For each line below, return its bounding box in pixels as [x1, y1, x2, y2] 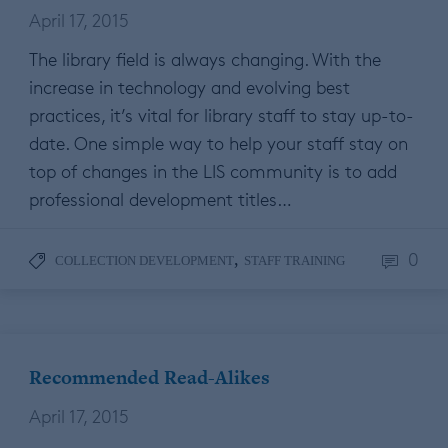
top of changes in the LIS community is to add [29, 160, 397, 183]
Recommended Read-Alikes [29, 364, 270, 392]
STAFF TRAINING [244, 253, 345, 269]
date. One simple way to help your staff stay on [29, 132, 408, 155]
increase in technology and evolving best [29, 76, 350, 99]
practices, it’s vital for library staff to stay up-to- [29, 104, 414, 127]
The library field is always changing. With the [29, 48, 381, 71]
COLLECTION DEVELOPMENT [55, 253, 234, 269]
